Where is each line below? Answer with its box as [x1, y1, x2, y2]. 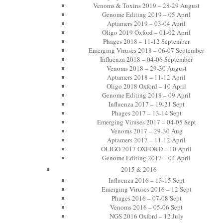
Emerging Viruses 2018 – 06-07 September [89, 46, 204, 55]
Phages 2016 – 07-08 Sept [111, 194, 182, 203]
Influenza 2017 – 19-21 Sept [108, 100, 185, 109]
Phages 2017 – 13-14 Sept [111, 109, 182, 117]
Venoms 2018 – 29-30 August [106, 64, 187, 73]
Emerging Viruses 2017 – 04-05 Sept [97, 117, 196, 126]
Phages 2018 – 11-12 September [103, 37, 190, 46]
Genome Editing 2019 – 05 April [102, 10, 191, 19]
